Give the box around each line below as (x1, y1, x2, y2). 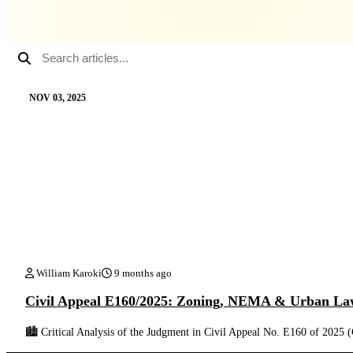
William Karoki (34, 267, 102, 279)
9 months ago (112, 267, 172, 279)
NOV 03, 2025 (29, 91, 86, 103)
